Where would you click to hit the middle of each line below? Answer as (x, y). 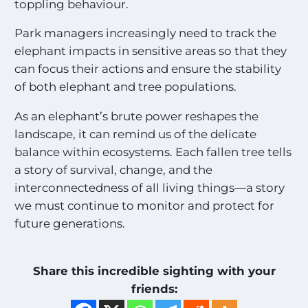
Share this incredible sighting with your (154, 271)
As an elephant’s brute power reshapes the (137, 117)
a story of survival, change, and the (114, 170)
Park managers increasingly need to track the (146, 33)
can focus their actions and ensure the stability (148, 69)
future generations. (70, 224)
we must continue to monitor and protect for (145, 206)
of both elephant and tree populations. (126, 87)
